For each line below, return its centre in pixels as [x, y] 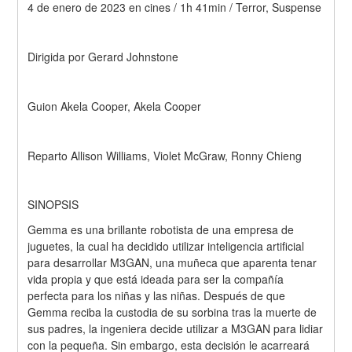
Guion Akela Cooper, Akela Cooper [115, 106]
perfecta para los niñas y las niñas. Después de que [157, 295]
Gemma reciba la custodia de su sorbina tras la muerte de [172, 312]
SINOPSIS [53, 205]
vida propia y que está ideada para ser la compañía [156, 279]
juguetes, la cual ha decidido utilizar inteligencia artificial [166, 246]
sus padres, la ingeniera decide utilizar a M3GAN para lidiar [176, 328]
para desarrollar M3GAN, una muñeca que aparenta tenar [172, 262]
